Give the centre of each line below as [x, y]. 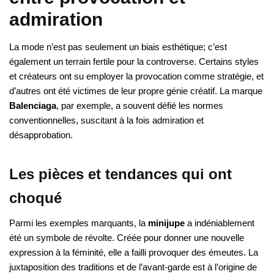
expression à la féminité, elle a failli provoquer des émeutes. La [134, 252]
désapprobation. [41, 135]
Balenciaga [33, 106]
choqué [35, 198]
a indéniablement [220, 223]
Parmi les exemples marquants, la [79, 223]
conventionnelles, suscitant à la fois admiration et [106, 120]
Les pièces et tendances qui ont [120, 174]
